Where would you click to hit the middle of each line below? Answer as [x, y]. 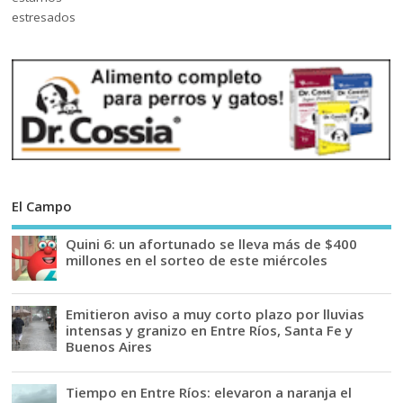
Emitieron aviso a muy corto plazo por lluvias [215, 314]
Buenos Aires [109, 347]
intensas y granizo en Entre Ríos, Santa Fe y [210, 331]
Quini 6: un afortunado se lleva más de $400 [212, 244]
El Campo [42, 206]
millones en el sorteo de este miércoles [197, 260]
